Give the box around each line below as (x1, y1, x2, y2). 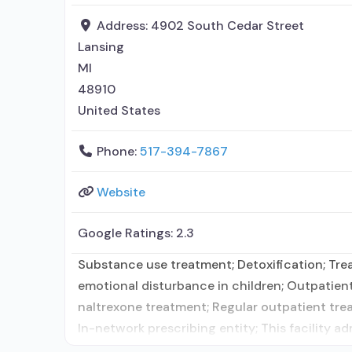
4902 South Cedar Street (151, 16, 304, 34)
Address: (97, 16, 151, 34)
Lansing (78, 38, 124, 55)
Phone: (97, 142, 140, 159)
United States (78, 101, 160, 119)
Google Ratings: (78, 224, 176, 241)
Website (97, 183, 145, 200)
